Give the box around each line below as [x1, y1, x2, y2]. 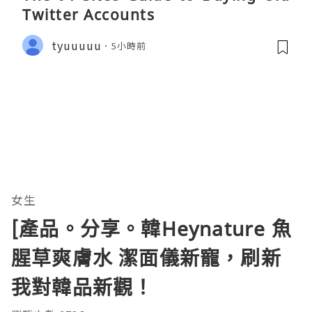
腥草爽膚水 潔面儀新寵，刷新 [11, 244, 281, 272]
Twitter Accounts [22, 5, 155, 25]
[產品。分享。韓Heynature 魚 [11, 215, 292, 242]
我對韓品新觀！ [11, 274, 154, 301]
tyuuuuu [52, 36, 102, 54]
